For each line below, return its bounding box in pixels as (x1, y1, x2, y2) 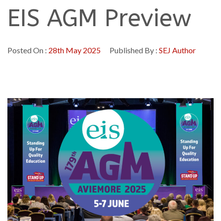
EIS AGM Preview (7, 4, 191, 33)
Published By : (108, 45, 159, 55)
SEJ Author (159, 45, 196, 55)
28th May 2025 (48, 45, 101, 55)
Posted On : (7, 45, 48, 55)
